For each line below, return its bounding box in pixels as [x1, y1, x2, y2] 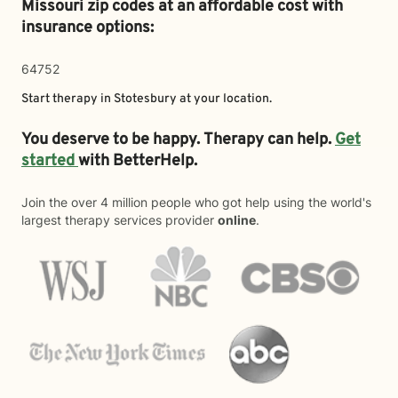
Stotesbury [114, 92, 177, 107]
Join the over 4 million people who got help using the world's [21, 195, 371, 210]
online [218, 212, 256, 227]
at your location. [177, 92, 272, 107]
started [21, 151, 78, 171]
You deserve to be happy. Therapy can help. [21, 130, 335, 150]
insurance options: [21, 18, 154, 38]
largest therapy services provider [21, 212, 218, 227]
